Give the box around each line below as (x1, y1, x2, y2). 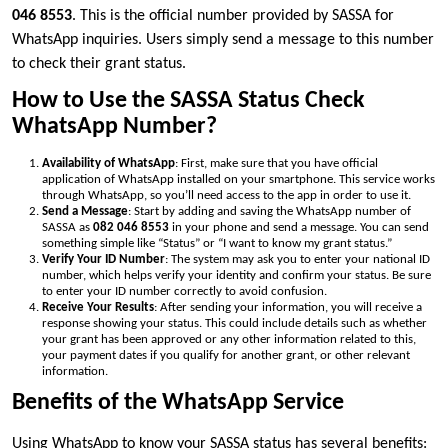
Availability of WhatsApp (42, 156, 175, 170)
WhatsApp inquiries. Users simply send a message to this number (12, 31, 434, 48)
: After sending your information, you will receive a (154, 300, 422, 314)
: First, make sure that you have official (175, 156, 378, 170)
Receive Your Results (42, 300, 154, 314)
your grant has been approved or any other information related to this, (42, 332, 416, 346)
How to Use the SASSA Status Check (12, 88, 365, 113)
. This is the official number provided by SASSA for (72, 7, 394, 24)
